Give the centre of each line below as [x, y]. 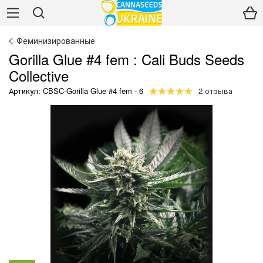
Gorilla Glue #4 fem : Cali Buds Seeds [127, 59]
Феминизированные [56, 41]
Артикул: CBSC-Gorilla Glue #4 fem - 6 [76, 91]
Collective [39, 75]
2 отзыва [215, 91]
